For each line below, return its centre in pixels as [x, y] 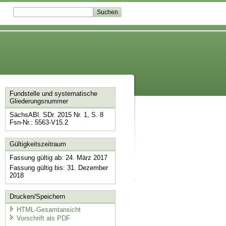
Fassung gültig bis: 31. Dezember [59, 167]
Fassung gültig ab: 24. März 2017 [58, 157]
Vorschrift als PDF [43, 218]
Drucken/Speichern [37, 197]
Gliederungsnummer [39, 101]
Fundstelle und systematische [53, 94]
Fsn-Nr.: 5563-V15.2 [39, 123]
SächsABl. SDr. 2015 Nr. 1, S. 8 [56, 115]
